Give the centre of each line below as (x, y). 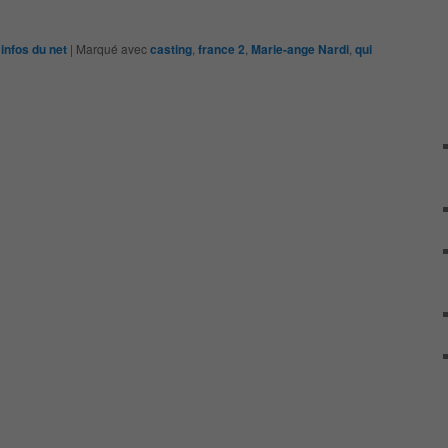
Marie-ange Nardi (300, 49)
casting (171, 49)
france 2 (221, 49)
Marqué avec (111, 49)
